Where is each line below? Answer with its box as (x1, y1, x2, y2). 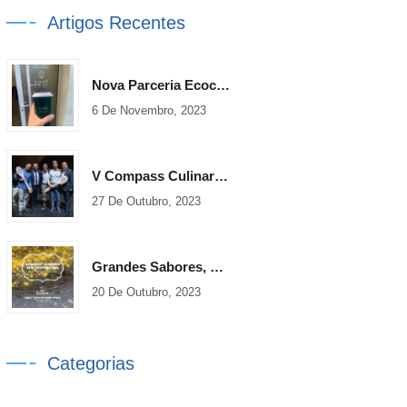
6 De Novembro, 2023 (92, 104, 207, 117)
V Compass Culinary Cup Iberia (214, 168, 229, 184)
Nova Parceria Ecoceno (216, 77, 231, 93)
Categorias (47, 353, 135, 373)
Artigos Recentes (47, 13, 186, 33)
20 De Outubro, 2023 (92, 285, 202, 299)
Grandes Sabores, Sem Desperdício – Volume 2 (210, 259, 224, 274)
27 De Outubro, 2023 (92, 194, 202, 208)
